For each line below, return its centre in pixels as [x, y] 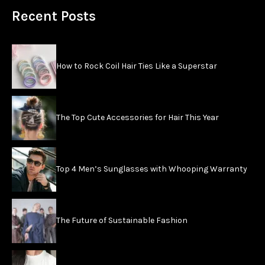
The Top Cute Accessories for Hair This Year [138, 117]
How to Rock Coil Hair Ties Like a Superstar [137, 66]
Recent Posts [54, 16]
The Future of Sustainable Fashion [122, 220]
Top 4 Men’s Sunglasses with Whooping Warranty [152, 169]
